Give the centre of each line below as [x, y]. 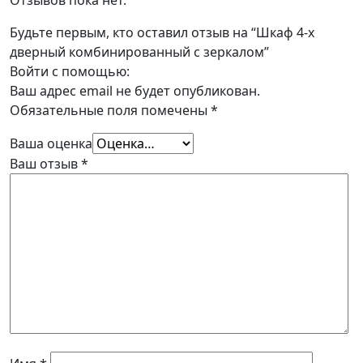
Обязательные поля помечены [110, 110]
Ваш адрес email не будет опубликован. [135, 90]
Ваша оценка [51, 143]
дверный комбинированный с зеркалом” [139, 51]
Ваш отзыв [45, 163]
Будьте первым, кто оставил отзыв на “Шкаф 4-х [162, 32]
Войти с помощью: [71, 71]
